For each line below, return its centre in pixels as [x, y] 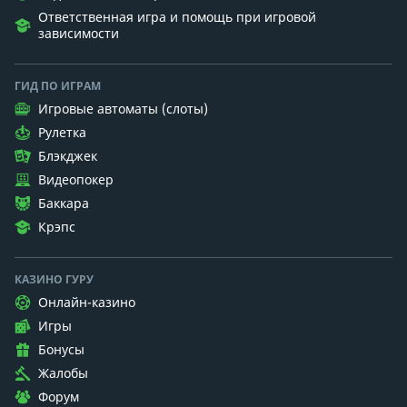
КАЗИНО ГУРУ [54, 279]
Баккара [64, 203]
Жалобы [63, 372]
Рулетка [62, 132]
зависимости [79, 33]
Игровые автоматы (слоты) [123, 108]
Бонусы [61, 349]
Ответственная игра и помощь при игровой [177, 16]
